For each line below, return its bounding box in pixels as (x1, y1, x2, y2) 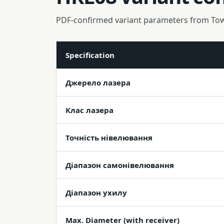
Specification (65, 50, 114, 60)
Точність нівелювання (65, 132, 152, 142)
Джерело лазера (65, 77, 130, 87)
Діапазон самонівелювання (65, 160, 174, 170)
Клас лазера (65, 105, 113, 115)
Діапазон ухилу (65, 187, 127, 197)
